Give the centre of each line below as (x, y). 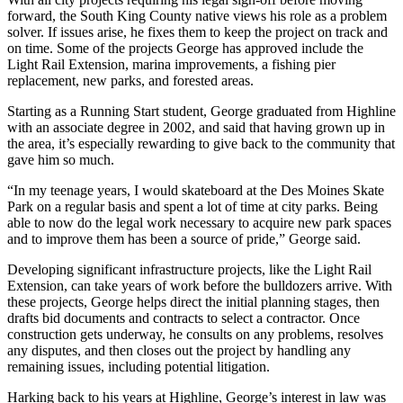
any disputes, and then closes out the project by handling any (179, 351)
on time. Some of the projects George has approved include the (185, 49)
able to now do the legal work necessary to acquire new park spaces (199, 223)
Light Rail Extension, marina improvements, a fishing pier (171, 65)
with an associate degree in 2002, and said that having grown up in (196, 128)
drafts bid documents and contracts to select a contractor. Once (184, 318)
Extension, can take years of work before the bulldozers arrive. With (200, 286)
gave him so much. (61, 160)
